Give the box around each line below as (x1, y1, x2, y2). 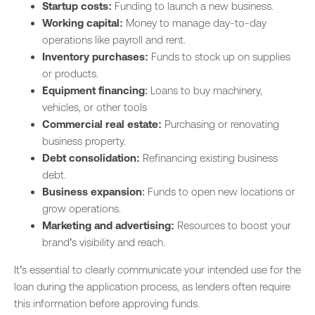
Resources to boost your (174, 219, 291, 231)
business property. (42, 134, 126, 147)
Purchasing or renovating (162, 117, 279, 130)
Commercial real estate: (42, 117, 162, 130)
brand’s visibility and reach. (42, 236, 165, 248)
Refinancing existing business (140, 151, 278, 164)
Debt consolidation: (42, 151, 140, 164)
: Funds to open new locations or (142, 185, 295, 198)
